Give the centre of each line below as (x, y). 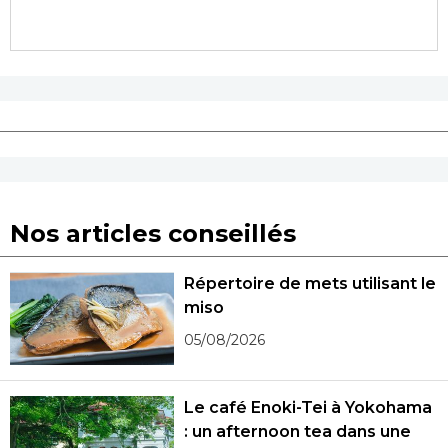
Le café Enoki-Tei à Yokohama (308, 407)
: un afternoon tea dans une (297, 431)
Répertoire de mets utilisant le (310, 284)
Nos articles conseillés (153, 234)
